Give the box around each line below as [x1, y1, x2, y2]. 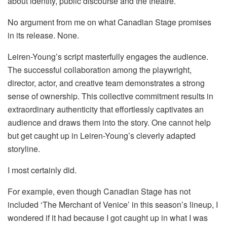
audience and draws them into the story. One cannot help [8, 117, 211, 129]
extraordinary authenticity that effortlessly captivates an [8, 103, 204, 116]
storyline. [8, 143, 40, 155]
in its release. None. [8, 29, 79, 42]
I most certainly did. [8, 164, 77, 176]
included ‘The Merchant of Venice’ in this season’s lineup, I [8, 199, 218, 211]
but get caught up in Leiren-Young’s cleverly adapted [8, 130, 196, 142]
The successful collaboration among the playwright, [8, 64, 192, 76]
